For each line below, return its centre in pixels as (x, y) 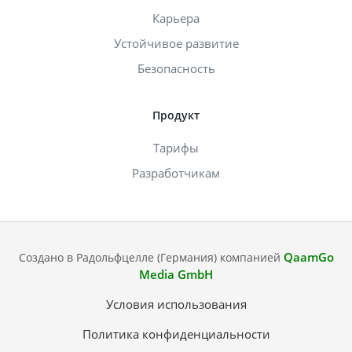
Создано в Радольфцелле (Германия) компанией (151, 258)
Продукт (176, 115)
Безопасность (176, 69)
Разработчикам (176, 173)
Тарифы (176, 148)
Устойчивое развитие (176, 44)
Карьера (176, 18)
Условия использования (176, 304)
